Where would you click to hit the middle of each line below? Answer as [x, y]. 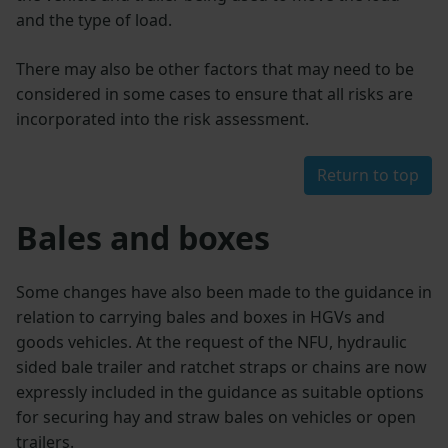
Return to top [368, 174]
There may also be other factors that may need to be [215, 68]
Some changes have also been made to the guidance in [224, 291]
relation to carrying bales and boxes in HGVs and [200, 316]
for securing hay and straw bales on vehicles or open [216, 416]
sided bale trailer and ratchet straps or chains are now [221, 366]
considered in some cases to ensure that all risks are [214, 93]
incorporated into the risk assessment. [162, 118]
